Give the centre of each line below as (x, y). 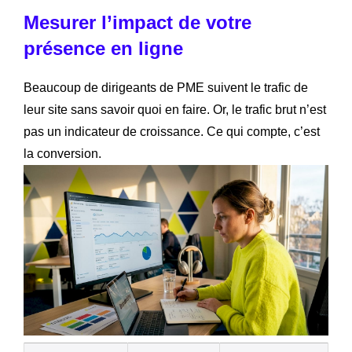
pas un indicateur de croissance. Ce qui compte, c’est (172, 132)
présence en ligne (103, 49)
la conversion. (62, 154)
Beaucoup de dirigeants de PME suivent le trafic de (166, 88)
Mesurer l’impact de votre (137, 23)
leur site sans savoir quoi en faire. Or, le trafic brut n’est (175, 110)
